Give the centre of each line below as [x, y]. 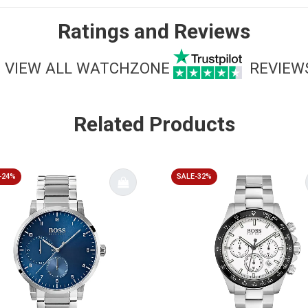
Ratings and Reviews [154, 31]
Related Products [154, 124]
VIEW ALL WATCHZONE [87, 68]
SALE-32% [194, 176]
